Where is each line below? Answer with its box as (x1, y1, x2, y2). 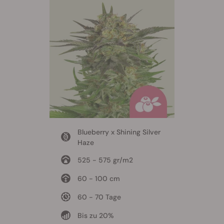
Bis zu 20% (77, 211, 114, 220)
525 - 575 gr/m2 (77, 155, 133, 165)
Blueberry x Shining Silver (77, 127, 160, 137)
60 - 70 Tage (77, 192, 121, 202)
